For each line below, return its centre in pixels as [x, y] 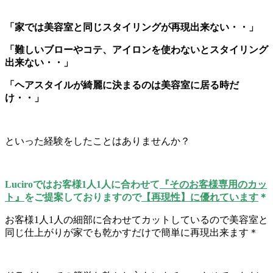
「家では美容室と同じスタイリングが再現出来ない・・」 [132, 27]
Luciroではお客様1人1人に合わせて [82, 184]
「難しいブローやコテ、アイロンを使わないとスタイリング [136, 49]
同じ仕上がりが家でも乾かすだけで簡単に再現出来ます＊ [132, 232]
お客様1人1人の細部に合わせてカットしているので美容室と [136, 219]
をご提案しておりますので [83, 197]
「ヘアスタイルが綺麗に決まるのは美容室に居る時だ [122, 85]
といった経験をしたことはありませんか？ [97, 141]
